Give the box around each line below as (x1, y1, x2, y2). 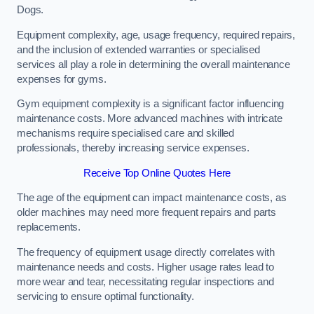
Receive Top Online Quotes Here (83, 167, 231, 179)
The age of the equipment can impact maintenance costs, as (17, 192, 287, 204)
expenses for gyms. (17, 73, 107, 85)
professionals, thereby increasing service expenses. (17, 142, 250, 154)
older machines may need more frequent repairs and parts (17, 207, 277, 219)
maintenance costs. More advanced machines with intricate (17, 113, 282, 125)
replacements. (17, 221, 81, 233)
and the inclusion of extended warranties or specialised (17, 43, 261, 55)
